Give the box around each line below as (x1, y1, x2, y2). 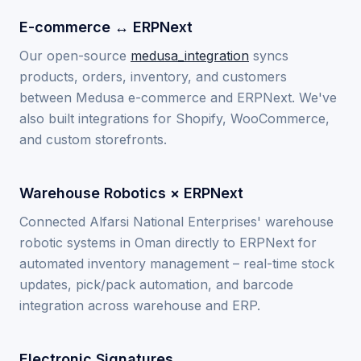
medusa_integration (131, 48, 249, 64)
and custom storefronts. (19, 131, 167, 147)
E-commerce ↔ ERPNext (19, 19, 193, 35)
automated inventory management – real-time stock (19, 255, 334, 272)
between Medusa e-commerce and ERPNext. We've (19, 89, 337, 106)
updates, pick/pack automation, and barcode (19, 276, 293, 293)
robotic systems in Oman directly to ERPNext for (19, 234, 317, 251)
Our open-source (19, 48, 131, 64)
